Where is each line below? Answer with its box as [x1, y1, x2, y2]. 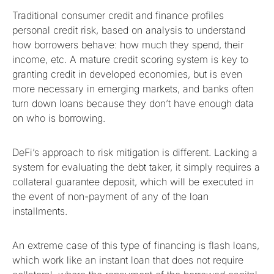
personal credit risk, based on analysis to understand [12, 23, 245, 36]
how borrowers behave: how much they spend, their [12, 38, 243, 51]
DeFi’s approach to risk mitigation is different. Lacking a [12, 146, 257, 158]
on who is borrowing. [12, 111, 108, 124]
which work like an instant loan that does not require [12, 253, 243, 266]
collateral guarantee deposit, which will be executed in [12, 175, 254, 188]
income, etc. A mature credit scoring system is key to [12, 53, 248, 65]
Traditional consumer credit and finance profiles [12, 9, 224, 21]
